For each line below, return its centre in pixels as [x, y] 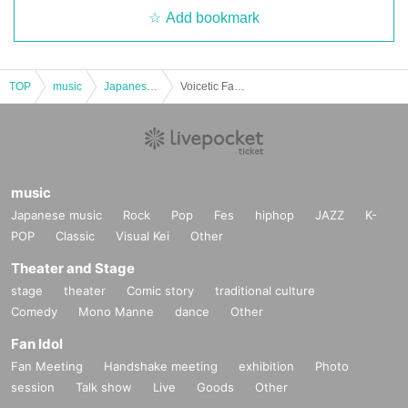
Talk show [104, 387]
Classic [75, 235]
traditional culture [265, 290]
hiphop [275, 214]
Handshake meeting [161, 366]
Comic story [160, 290]
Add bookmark [213, 17]
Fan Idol [37, 343]
